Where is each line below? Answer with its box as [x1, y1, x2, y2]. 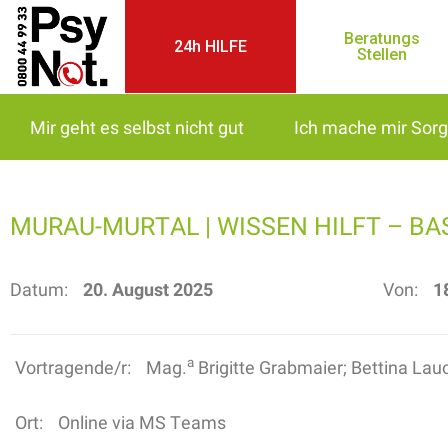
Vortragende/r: [15, 355, 131, 379]
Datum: [10, 277, 68, 301]
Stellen [356, 44, 407, 64]
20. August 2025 [83, 277, 213, 301]
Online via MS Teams [58, 410, 226, 434]
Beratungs [343, 28, 420, 48]
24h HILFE [174, 36, 248, 56]
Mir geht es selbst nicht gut [30, 115, 244, 139]
